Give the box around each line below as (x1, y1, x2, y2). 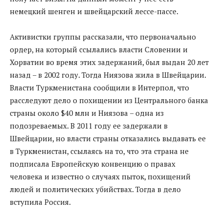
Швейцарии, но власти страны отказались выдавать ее (10, 133, 206, 143)
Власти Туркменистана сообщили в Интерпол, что (10, 82, 189, 92)
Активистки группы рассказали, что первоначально (10, 31, 196, 42)
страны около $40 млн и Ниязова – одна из (10, 108, 164, 118)
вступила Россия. (10, 197, 71, 207)
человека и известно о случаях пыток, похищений (10, 171, 191, 181)
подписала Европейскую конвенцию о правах (10, 158, 175, 169)
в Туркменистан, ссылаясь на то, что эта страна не (10, 146, 189, 156)
